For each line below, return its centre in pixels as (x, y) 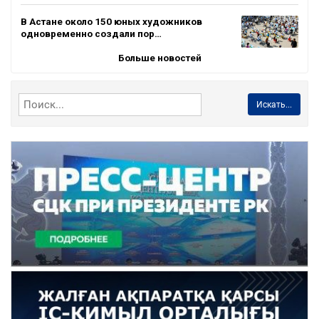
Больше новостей (159, 57)
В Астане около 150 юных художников (111, 21)
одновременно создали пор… (91, 33)
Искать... (274, 104)
